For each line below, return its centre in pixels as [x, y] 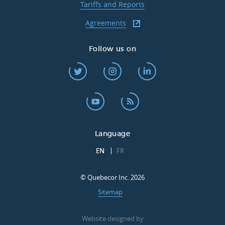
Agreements [105, 23]
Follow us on [113, 49]
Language [113, 134]
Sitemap [110, 192]
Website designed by [113, 219]
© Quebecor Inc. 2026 [113, 178]
